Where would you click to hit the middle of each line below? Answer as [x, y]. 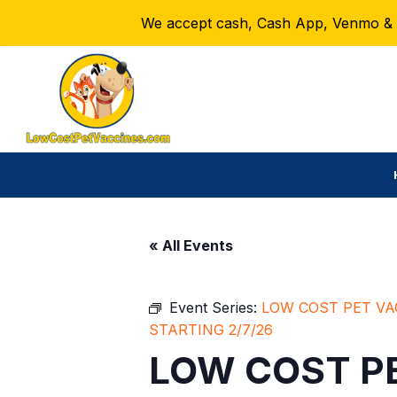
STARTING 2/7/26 [211, 329]
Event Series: [215, 307]
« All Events [191, 245]
